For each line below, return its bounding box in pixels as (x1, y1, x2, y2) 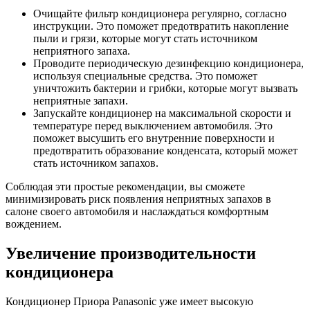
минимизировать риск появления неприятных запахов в (6, 192, 271, 205)
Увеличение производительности (6, 244, 256, 262)
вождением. (6, 217, 62, 230)
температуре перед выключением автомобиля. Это (33, 119, 273, 131)
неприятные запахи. (33, 94, 128, 107)
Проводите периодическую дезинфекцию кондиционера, (33, 57, 304, 69)
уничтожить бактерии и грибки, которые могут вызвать (33, 82, 298, 94)
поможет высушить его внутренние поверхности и (33, 131, 275, 144)
